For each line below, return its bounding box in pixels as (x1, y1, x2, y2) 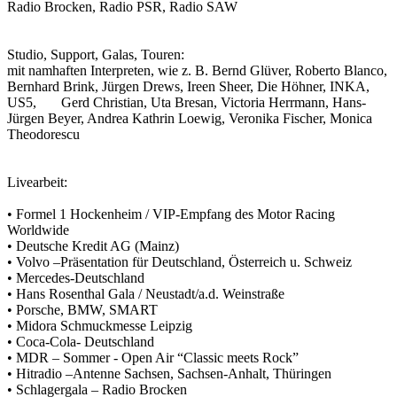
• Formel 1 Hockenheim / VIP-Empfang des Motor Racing (7, 206, 335, 222)
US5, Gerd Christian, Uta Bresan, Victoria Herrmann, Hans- (7, 94, 366, 110)
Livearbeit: (7, 174, 74, 190)
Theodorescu (7, 126, 80, 142)
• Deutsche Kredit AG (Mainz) (7, 237, 179, 253)
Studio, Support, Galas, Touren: (7, 46, 184, 62)
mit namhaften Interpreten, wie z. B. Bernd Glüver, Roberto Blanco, (7, 62, 387, 78)
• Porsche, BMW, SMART (7, 301, 158, 317)
